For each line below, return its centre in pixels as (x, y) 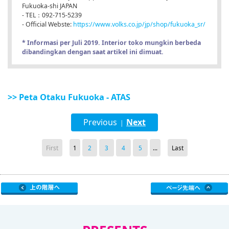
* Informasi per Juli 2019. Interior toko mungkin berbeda (111, 43)
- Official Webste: (48, 25)
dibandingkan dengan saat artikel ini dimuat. (93, 52)
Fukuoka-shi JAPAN (50, 6)
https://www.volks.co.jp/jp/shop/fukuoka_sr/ (139, 25)
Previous (100, 122)
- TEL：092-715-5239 (52, 15)
